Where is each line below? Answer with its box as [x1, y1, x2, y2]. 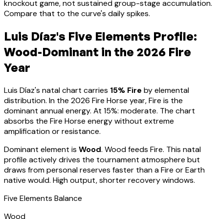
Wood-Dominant [4, 44, 99, 60]
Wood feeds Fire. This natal [105, 144, 201, 155]
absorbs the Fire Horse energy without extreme [4, 116, 174, 127]
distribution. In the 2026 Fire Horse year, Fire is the [4, 95, 183, 106]
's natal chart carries [35, 85, 108, 96]
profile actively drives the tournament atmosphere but [4, 154, 200, 165]
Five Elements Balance [4, 193, 82, 204]
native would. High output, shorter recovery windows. [4, 175, 195, 186]
